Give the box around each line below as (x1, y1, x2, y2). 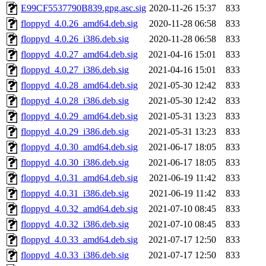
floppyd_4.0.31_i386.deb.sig (21, 188, 129, 199)
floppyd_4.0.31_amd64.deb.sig (21, 173, 138, 183)
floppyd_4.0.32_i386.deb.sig (21, 219, 129, 230)
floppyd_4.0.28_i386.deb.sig (21, 96, 129, 106)
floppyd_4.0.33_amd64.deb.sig (21, 235, 138, 245)
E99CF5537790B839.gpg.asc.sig (21, 3, 146, 14)
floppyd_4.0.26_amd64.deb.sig (21, 18, 138, 29)
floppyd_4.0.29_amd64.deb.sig (21, 111, 138, 122)
